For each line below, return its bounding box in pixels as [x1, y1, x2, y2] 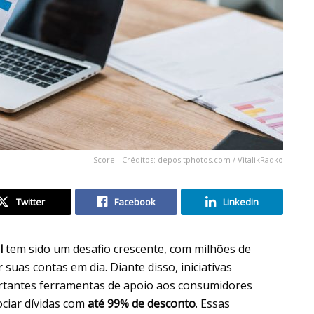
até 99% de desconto [88, 295, 196, 311]
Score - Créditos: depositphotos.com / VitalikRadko [93, 153, 283, 165]
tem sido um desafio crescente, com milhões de [6, 240, 251, 257]
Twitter [15, 195, 45, 208]
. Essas [196, 295, 230, 311]
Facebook [114, 195, 156, 208]
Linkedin [223, 195, 259, 208]
